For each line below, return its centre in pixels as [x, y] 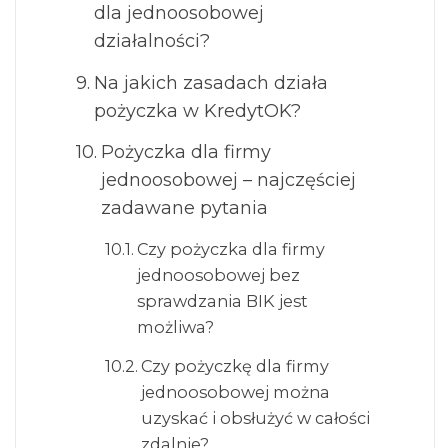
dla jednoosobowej [178, 13]
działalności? [151, 41]
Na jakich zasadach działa [210, 82]
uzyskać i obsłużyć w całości [255, 418]
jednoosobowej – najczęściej [228, 180]
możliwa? [175, 326]
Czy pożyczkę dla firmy [234, 366]
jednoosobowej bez [218, 274]
